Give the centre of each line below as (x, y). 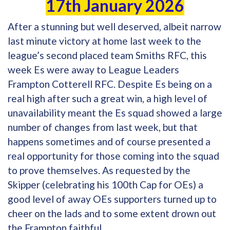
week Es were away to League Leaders (93, 69)
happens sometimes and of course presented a (109, 141)
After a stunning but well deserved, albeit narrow (114, 26)
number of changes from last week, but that (103, 127)
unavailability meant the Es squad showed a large (115, 112)
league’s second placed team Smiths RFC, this (107, 55)
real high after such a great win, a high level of (108, 98)
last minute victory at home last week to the (104, 41)
